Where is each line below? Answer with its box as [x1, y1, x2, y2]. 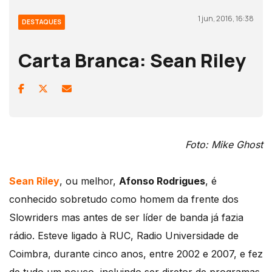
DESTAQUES [22, 18, 61, 27]
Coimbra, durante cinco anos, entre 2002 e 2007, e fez [9, 248, 263, 260]
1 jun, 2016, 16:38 [198, 13, 254, 24]
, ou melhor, [59, 175, 119, 188]
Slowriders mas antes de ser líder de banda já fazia [9, 211, 243, 224]
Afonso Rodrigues [119, 175, 205, 188]
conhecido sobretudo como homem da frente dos [9, 193, 239, 206]
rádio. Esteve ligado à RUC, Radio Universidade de [9, 229, 239, 242]
